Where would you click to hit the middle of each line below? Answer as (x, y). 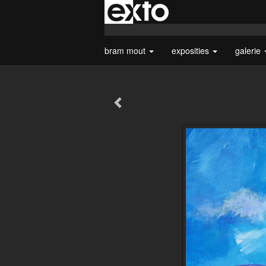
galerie (249, 50)
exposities (191, 50)
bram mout (126, 50)
